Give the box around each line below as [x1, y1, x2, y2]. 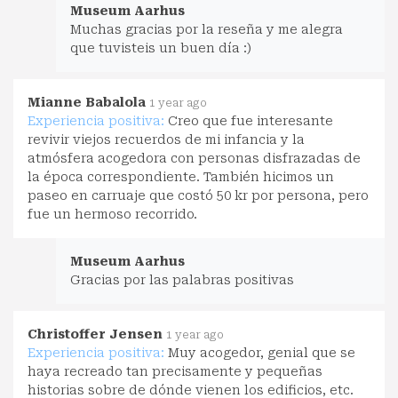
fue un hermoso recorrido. [28, 206, 197, 221]
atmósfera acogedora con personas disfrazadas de [28, 150, 361, 165]
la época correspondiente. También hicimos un [28, 169, 334, 184]
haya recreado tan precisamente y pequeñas [28, 363, 322, 378]
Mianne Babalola [28, 94, 146, 109]
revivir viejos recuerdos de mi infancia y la [28, 131, 305, 147]
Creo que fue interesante [168, 113, 333, 128]
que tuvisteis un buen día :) [70, 40, 251, 55]
